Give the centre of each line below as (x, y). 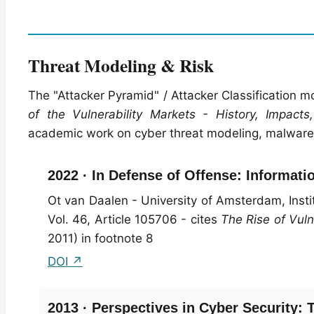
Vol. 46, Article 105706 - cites (134, 219)
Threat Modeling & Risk (121, 65)
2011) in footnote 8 (100, 238)
